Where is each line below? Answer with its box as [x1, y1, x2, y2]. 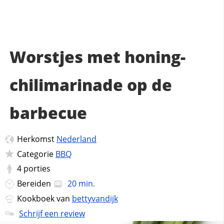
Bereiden [16, 178, 53, 189]
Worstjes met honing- [9, 46, 185, 67]
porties [23, 163, 50, 174]
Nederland [56, 133, 96, 144]
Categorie [16, 148, 55, 159]
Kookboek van [16, 192, 72, 204]
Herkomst [16, 133, 56, 144]
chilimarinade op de [9, 74, 172, 95]
